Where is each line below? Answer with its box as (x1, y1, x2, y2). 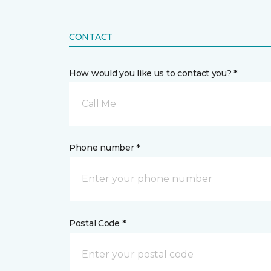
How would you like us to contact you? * (69, 68, 238, 79)
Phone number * (69, 142, 140, 153)
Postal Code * (69, 218, 126, 229)
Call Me (82, 98, 116, 109)
